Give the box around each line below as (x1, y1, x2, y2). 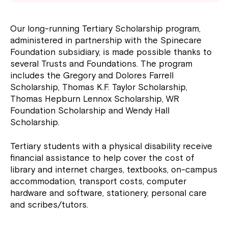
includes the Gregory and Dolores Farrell (10, 70, 174, 81)
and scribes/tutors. (10, 199, 89, 211)
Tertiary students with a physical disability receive (10, 141, 213, 152)
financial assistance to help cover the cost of (10, 153, 195, 164)
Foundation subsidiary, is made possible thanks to (10, 47, 212, 58)
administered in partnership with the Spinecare (10, 35, 202, 46)
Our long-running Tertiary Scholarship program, (10, 23, 201, 35)
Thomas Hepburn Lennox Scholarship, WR (10, 94, 180, 105)
